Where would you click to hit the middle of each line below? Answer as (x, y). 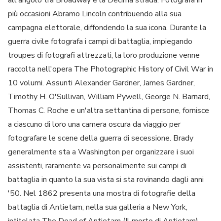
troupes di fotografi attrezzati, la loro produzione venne (104, 55)
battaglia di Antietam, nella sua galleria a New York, (98, 207)
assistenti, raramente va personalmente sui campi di (97, 166)
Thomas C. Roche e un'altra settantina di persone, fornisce (109, 110)
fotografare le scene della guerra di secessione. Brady (101, 138)
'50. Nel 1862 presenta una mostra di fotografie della (102, 193)
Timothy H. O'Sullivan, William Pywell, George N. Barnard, (109, 96)
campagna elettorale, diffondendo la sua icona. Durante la (107, 27)
